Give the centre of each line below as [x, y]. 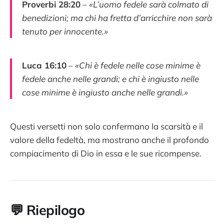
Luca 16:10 [44, 65]
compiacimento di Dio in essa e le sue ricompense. [106, 153]
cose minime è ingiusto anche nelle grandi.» [105, 92]
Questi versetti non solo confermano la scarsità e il [106, 126]
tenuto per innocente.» [65, 31]
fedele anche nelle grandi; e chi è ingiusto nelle [110, 78]
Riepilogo [55, 210]
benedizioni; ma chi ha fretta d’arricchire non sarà [117, 17]
